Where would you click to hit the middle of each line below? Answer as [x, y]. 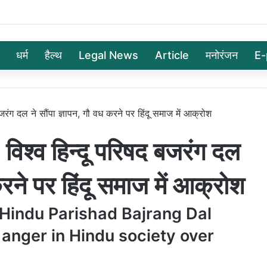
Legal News [108, 55]
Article [172, 55]
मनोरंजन [222, 55]
